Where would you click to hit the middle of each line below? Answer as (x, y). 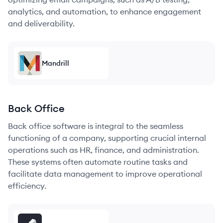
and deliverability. (41, 23)
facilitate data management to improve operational (105, 174)
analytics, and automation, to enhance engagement (105, 11)
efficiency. (27, 186)
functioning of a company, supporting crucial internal (107, 138)
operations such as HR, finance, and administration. (104, 150)
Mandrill (56, 63)
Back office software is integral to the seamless (96, 126)
